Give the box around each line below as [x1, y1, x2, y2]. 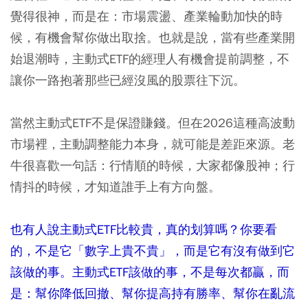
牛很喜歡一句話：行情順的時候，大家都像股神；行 [10, 157, 295, 174]
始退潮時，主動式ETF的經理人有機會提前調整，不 [10, 51, 289, 67]
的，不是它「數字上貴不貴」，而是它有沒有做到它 [10, 243, 295, 259]
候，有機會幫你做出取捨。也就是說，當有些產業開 [10, 30, 295, 46]
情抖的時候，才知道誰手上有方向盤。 [10, 179, 221, 195]
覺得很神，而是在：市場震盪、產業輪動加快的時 [10, 8, 283, 25]
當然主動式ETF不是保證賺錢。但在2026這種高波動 [10, 115, 295, 131]
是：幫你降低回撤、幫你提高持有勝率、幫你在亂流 [10, 285, 295, 302]
